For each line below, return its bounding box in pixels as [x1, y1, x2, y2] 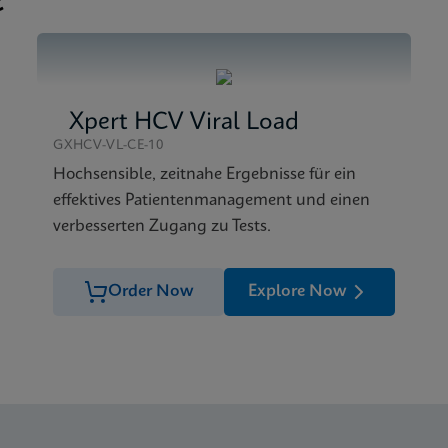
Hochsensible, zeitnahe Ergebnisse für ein [53, 166, 357, 183]
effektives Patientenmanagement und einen [53, 192, 371, 209]
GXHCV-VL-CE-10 [53, 139, 163, 152]
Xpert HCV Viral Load [69, 111, 300, 135]
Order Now [107, 283, 194, 300]
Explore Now [247, 283, 347, 300]
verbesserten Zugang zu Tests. [53, 218, 272, 235]
